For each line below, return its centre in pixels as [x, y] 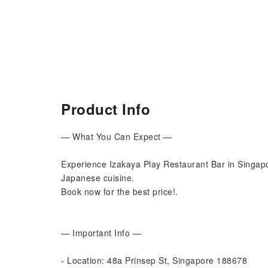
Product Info [106, 109]
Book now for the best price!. [120, 191]
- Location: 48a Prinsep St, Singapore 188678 [154, 260]
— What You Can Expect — [117, 136]
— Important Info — [101, 233]
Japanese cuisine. [98, 178]
